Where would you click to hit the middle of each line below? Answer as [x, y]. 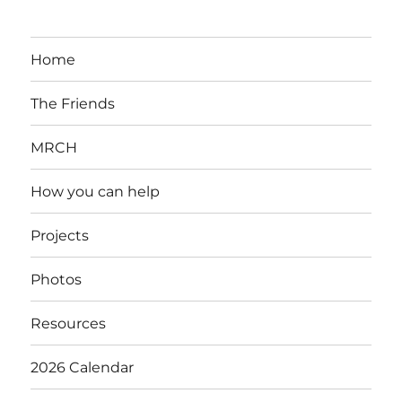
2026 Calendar [83, 367]
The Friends [73, 103]
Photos [57, 279]
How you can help [96, 191]
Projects [60, 235]
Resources [69, 323]
